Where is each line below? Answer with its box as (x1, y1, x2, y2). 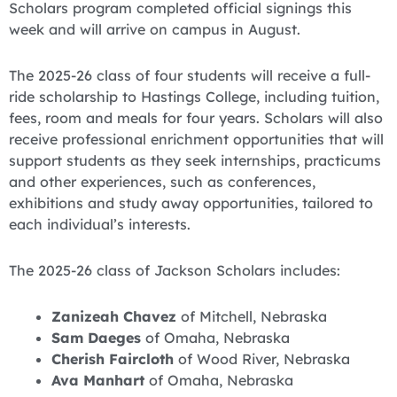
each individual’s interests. (9, 214, 191, 233)
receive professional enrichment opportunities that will (9, 129, 384, 148)
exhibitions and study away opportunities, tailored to (9, 193, 373, 212)
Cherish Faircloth (51, 350, 175, 369)
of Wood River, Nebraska (174, 350, 351, 369)
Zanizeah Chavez (51, 307, 177, 326)
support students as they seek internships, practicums (9, 151, 381, 169)
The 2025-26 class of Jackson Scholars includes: (9, 261, 340, 279)
